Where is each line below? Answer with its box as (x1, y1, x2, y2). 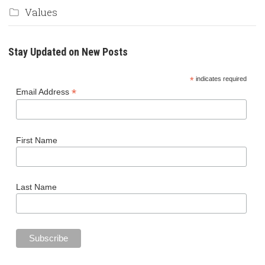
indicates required (193, 75, 247, 83)
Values (25, 5, 57, 20)
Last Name (15, 182, 57, 192)
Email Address (15, 87, 72, 97)
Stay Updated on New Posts (8, 46, 128, 59)
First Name (15, 135, 57, 145)
